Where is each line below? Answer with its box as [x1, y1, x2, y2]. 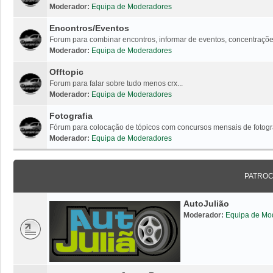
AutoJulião [183, 198, 229, 208]
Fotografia [49, 110, 93, 121]
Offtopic [49, 66, 83, 77]
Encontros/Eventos [49, 23, 129, 33]
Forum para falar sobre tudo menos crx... [49, 79, 183, 88]
